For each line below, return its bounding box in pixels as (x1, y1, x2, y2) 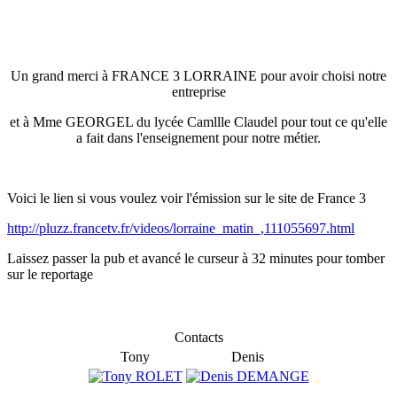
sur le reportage (7, 266, 93, 282)
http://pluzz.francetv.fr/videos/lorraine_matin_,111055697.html (7, 220, 354, 236)
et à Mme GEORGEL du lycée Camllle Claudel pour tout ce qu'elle (10, 113, 387, 129)
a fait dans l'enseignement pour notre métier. (76, 129, 321, 145)
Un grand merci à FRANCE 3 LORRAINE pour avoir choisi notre (11, 67, 386, 83)
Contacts (174, 329, 223, 345)
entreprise (171, 83, 226, 99)
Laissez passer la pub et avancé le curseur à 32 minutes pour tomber (7, 250, 385, 266)
